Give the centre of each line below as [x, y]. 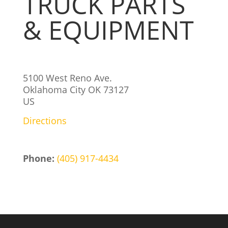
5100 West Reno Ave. [67, 78]
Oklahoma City [55, 90]
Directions [45, 121]
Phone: [40, 158]
